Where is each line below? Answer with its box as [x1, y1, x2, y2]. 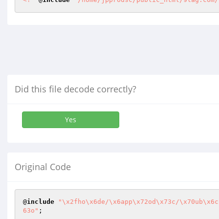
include [27, 198, 54, 205]
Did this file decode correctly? [15, 83, 136, 95]
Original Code [15, 161, 71, 173]
